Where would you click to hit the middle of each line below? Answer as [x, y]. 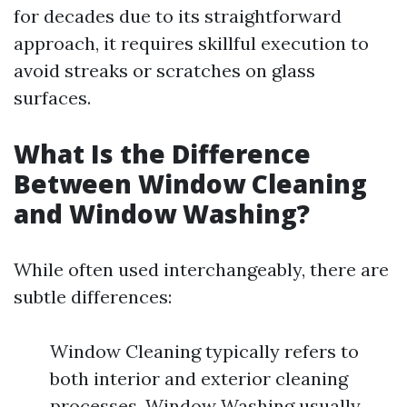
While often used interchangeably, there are [201, 269]
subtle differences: [93, 297]
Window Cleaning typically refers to [204, 351]
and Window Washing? [162, 213]
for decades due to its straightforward [178, 16]
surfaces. [52, 98]
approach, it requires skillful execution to [191, 43]
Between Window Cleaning [190, 184]
